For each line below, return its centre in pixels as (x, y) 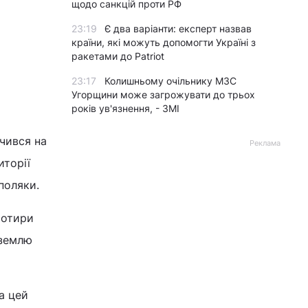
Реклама (265, 143)
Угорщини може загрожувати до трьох (163, 95)
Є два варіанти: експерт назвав (178, 29)
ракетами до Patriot (118, 56)
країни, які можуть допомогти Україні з (164, 42)
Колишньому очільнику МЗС (170, 81)
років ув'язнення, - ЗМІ (125, 108)
